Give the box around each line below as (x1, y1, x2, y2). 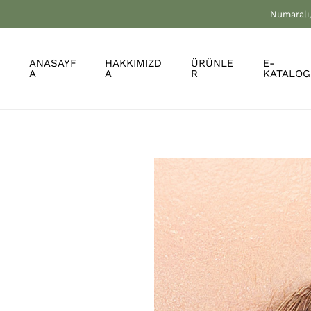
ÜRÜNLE (190, 57, 234, 70)
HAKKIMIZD (104, 57, 162, 70)
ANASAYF (29, 57, 76, 70)
